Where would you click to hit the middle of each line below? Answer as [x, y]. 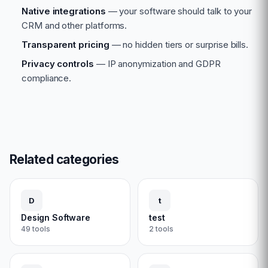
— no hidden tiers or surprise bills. [179, 45]
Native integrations [64, 11]
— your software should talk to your [179, 11]
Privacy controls [58, 64]
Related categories [64, 159]
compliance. [47, 78]
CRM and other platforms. [74, 25]
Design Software [56, 217]
